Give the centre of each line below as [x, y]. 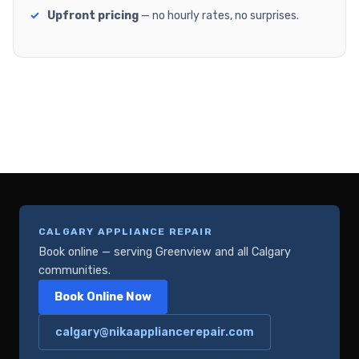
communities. [75, 271]
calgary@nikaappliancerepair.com [155, 333]
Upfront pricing [93, 16]
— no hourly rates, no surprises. [219, 16]
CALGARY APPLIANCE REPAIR [125, 232]
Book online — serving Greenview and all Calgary [165, 252]
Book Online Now [103, 297]
